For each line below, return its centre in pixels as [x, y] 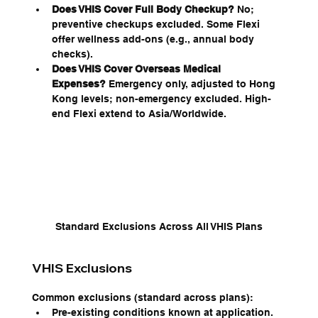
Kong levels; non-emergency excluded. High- [161, 99]
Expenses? [78, 84]
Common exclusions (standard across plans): [142, 298]
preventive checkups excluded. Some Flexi [157, 24]
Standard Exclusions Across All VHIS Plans [159, 227]
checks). [72, 54]
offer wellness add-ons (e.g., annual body [154, 39]
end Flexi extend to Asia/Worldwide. [139, 114]
